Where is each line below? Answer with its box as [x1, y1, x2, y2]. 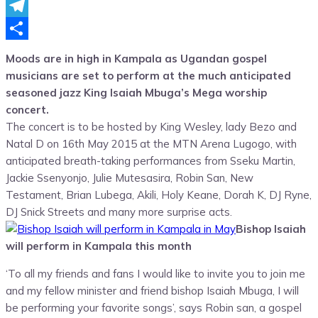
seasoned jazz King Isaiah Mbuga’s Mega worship [6, 85, 267, 99]
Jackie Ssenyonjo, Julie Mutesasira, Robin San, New [6, 170, 253, 185]
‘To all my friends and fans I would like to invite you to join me [6, 266, 305, 280]
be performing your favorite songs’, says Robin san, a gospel [6, 300, 302, 314]
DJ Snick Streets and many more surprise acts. [6, 204, 232, 219]
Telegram [6, 21, 53, 35]
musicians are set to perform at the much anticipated [6, 68, 291, 82]
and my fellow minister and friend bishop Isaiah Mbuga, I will [6, 283, 299, 297]
